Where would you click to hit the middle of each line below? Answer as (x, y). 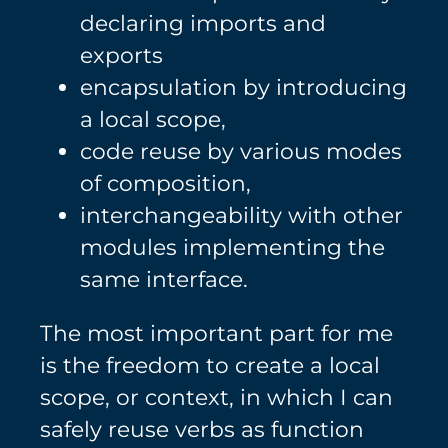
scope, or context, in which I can (216, 396)
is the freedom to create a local (210, 364)
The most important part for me (216, 332)
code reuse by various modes (241, 150)
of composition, (165, 182)
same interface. (164, 278)
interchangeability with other (241, 214)
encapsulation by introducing (243, 86)
